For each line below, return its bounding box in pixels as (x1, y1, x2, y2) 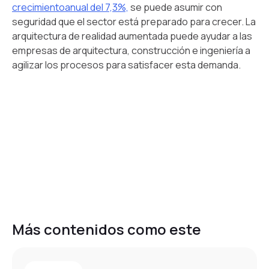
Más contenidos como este (12, 219, 201, 239)
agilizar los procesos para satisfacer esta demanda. (12, 58, 241, 71)
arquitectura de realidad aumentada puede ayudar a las (12, 29, 252, 43)
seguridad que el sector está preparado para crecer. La (12, 14, 256, 28)
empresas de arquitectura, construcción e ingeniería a (12, 43, 250, 57)
